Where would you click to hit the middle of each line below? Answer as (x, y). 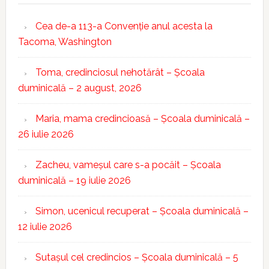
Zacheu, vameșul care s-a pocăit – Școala (128, 165)
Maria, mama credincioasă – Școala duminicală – (142, 119)
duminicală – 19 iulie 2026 (74, 180)
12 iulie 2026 (45, 227)
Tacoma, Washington (65, 42)
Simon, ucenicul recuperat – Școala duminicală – (142, 211)
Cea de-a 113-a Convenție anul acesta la (124, 26)
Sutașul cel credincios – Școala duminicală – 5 (137, 257)
